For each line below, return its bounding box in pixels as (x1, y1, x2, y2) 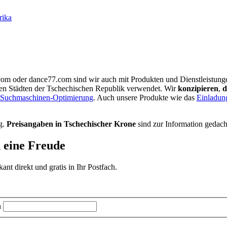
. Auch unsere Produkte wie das (93, 93, 197, 102)
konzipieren (178, 84, 218, 93)
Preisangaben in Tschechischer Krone (7, 120, 136, 129)
